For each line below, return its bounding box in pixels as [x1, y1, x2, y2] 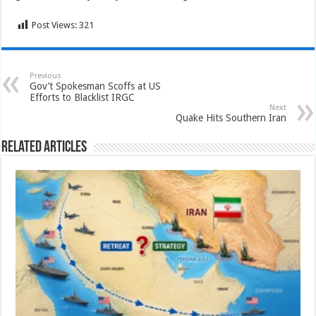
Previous [30, 71, 62, 80]
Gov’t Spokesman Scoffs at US [30, 80, 162, 92]
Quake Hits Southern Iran [175, 112, 286, 123]
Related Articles [1, 140, 87, 156]
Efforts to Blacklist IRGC [30, 92, 135, 103]
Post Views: [32, 20, 78, 30]
